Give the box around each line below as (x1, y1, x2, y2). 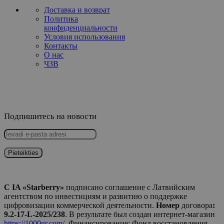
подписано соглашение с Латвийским (64, 182, 195, 191)
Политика (44, 14, 78, 23)
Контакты (44, 41, 77, 50)
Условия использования (44, 32, 125, 41)
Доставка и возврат (44, 5, 110, 14)
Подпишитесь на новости (4, 111, 96, 121)
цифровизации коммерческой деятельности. (4, 200, 156, 209)
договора (179, 200, 212, 209)
